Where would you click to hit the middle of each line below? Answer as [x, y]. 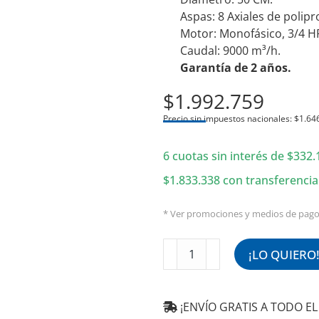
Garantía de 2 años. [236, 68]
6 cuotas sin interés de [225, 156]
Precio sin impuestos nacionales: [229, 119]
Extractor [188, 246]
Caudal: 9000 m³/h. [231, 51]
